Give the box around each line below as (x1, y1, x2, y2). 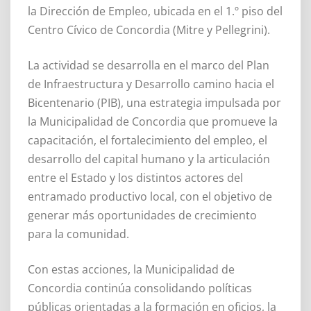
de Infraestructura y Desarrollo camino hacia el (28, 76, 274, 92)
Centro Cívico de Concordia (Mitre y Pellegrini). (28, 22, 270, 37)
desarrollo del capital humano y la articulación (28, 151, 270, 167)
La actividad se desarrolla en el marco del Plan (28, 57, 269, 73)
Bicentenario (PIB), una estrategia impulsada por (28, 94, 281, 110)
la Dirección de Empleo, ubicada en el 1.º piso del (28, 3, 283, 19)
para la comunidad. (28, 226, 129, 242)
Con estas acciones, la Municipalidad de (28, 261, 235, 277)
